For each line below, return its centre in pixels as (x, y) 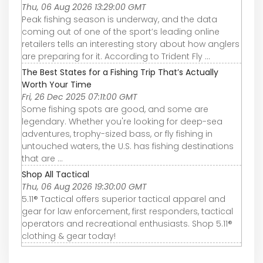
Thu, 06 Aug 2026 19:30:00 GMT (84, 186)
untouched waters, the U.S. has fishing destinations (128, 146)
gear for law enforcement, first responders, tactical (127, 211)
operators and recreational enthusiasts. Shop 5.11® (127, 223)
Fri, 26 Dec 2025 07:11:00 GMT (80, 97)
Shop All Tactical (55, 174)
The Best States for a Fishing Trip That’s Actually (120, 72)
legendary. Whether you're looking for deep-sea (122, 121)
